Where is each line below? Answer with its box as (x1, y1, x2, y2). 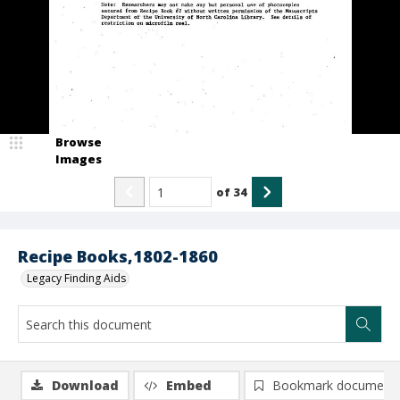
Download (52, 377, 119, 394)
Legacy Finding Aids (27, 271, 126, 286)
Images (55, 151, 102, 167)
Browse (55, 134, 102, 150)
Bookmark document (272, 377, 396, 394)
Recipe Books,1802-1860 (18, 246, 218, 267)
